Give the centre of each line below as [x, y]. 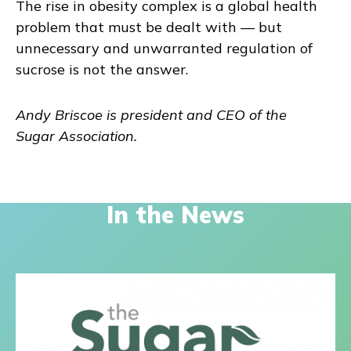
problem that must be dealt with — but [149, 27]
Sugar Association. [76, 136]
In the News [175, 214]
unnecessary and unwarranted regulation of [164, 48]
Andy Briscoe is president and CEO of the [151, 115]
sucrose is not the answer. [102, 69]
